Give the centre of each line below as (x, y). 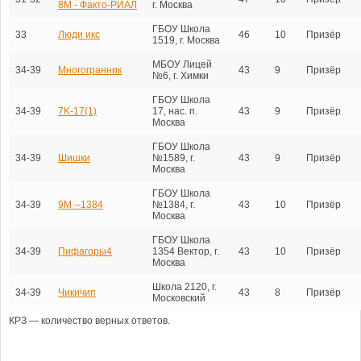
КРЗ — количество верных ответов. (89, 320)
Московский (179, 298)
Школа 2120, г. (185, 286)
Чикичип (77, 292)
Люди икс (79, 34)
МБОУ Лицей (182, 64)
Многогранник (90, 70)
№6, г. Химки (180, 75)
